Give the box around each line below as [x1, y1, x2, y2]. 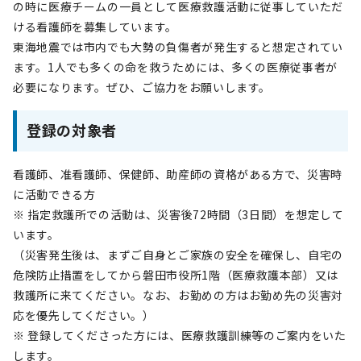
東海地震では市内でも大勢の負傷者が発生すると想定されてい [13, 39, 343, 55]
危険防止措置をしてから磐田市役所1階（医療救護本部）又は [13, 267, 338, 283]
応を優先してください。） [13, 307, 155, 323]
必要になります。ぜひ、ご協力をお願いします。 [13, 79, 272, 95]
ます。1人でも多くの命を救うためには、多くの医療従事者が [13, 59, 338, 75]
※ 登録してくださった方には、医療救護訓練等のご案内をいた [13, 327, 346, 343]
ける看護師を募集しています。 [13, 19, 177, 35]
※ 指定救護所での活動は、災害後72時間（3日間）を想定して [13, 206, 344, 222]
